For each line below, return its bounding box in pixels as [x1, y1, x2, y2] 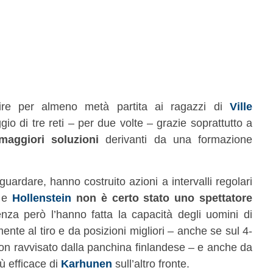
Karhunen [61, 257, 112, 270]
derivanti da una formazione [99, 133, 253, 146]
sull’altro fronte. [112, 257, 190, 270]
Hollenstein [12, 191, 71, 204]
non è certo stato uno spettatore [71, 191, 252, 204]
